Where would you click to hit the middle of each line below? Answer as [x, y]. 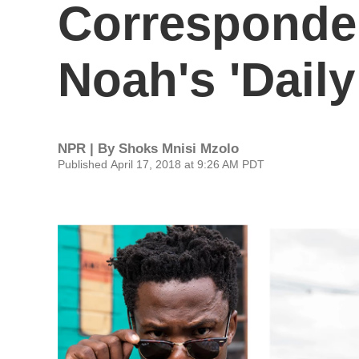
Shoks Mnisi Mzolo [179, 149]
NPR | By [88, 149]
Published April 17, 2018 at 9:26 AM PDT [161, 164]
